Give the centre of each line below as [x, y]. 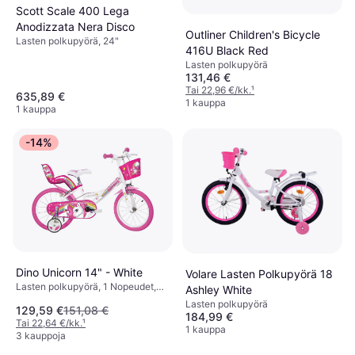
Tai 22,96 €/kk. [218, 90]
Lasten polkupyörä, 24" [67, 40]
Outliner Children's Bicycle [253, 34]
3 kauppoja [41, 335]
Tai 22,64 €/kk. [49, 323]
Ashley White [219, 289]
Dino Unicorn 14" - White [79, 273]
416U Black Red [227, 50]
